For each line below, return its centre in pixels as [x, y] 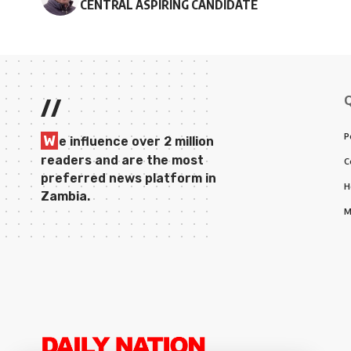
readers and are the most [122, 160]
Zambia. [65, 196]
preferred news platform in [128, 178]
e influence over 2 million [136, 141]
